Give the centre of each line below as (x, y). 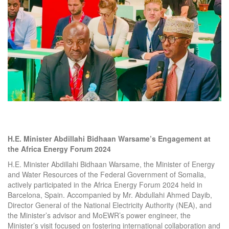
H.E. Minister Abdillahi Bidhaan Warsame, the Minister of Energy (111, 164)
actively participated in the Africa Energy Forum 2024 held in (105, 184)
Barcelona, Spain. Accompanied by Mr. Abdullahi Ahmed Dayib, (110, 194)
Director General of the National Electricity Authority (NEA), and (110, 205)
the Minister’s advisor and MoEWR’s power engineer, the (99, 215)
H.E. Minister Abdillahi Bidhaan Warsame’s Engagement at (109, 138)
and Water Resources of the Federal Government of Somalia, (107, 174)
